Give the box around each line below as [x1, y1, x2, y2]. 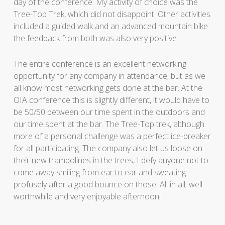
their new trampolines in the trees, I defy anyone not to [13, 154, 208, 166]
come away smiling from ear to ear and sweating [13, 166, 186, 178]
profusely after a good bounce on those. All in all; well [13, 178, 202, 190]
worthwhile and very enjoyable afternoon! [13, 190, 161, 202]
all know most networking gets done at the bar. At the [13, 82, 202, 93]
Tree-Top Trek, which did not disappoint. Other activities [13, 8, 210, 20]
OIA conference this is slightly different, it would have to [13, 94, 209, 105]
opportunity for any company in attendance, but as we [13, 70, 205, 81]
